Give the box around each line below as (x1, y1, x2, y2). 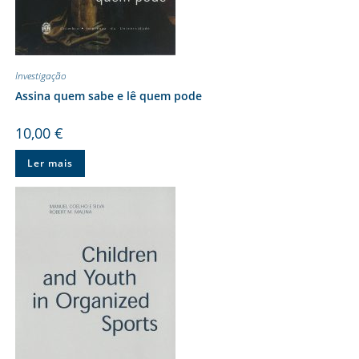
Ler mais (26, 155, 73, 170)
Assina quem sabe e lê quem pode (14, 87, 202, 103)
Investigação (14, 68, 67, 83)
